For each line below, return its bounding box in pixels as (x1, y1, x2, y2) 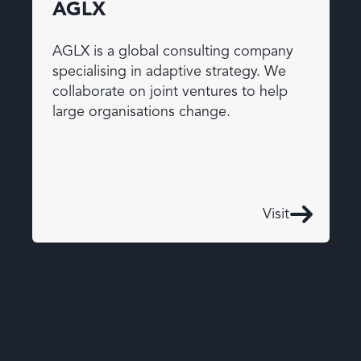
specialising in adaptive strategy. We (52, 64, 286, 80)
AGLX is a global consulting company (52, 44, 293, 60)
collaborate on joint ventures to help (52, 85, 288, 100)
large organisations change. (52, 105, 230, 120)
